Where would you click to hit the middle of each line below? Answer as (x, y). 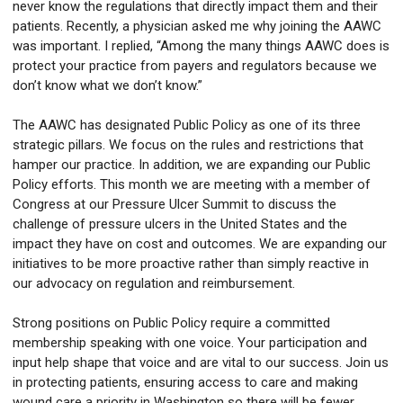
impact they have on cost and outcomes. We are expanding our (200, 244)
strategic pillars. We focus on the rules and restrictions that (188, 145)
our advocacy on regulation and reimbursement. (156, 284)
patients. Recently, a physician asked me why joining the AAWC (197, 27)
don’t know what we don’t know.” (107, 86)
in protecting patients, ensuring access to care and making (185, 383)
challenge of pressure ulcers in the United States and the (180, 224)
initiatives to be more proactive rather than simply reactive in (191, 264)
